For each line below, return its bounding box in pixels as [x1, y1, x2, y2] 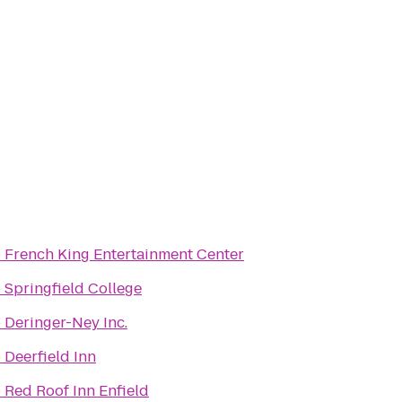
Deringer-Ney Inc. [4, 312, 127, 333]
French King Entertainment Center [4, 244, 244, 265]
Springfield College [4, 278, 142, 299]
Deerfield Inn [4, 346, 96, 367]
